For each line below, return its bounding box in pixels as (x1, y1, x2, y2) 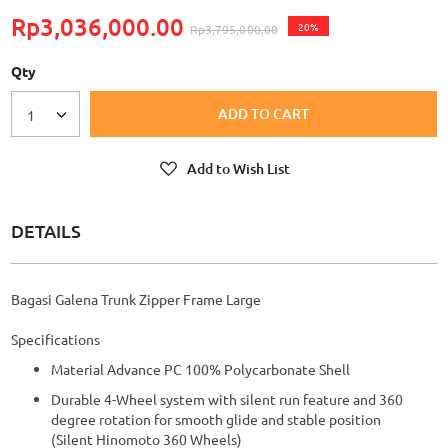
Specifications (11, 330, 100, 349)
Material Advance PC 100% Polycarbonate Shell (51, 360, 350, 379)
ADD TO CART (218, 104, 309, 123)
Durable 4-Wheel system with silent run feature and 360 (51, 390, 403, 409)
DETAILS (11, 219, 81, 243)
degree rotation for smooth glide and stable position (51, 410, 381, 429)
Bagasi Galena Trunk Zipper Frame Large (11, 290, 261, 309)
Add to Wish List (186, 159, 290, 179)
